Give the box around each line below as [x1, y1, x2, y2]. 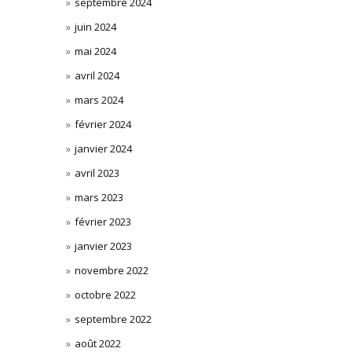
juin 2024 [74, 20, 116, 34]
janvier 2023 [74, 239, 132, 253]
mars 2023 [74, 190, 123, 204]
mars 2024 [74, 93, 123, 107]
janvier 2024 [74, 141, 132, 156]
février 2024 [74, 117, 131, 131]
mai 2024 [74, 44, 116, 58]
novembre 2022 [74, 263, 148, 277]
